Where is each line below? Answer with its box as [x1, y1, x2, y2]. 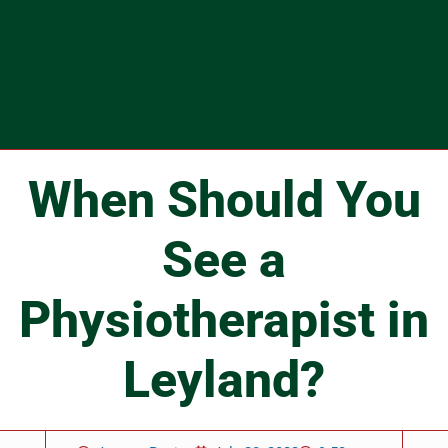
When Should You [27, 171, 421, 230]
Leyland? [123, 351, 325, 410]
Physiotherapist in [19, 291, 429, 350]
